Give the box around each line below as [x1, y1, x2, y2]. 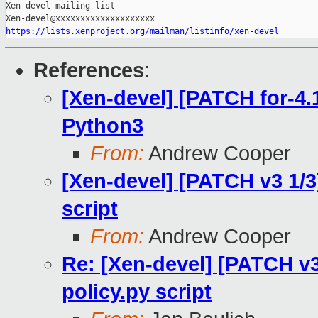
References [33, 59, 144, 82]
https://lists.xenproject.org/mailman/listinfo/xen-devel [6, 26, 279, 37]
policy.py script [62, 280, 212, 304]
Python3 [62, 114, 143, 138]
